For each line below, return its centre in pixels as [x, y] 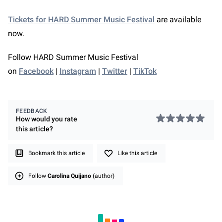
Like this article [137, 153]
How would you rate [47, 119]
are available [178, 20]
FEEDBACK [32, 111]
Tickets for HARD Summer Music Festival [81, 20]
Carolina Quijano [69, 176]
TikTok [145, 71]
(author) [103, 176]
